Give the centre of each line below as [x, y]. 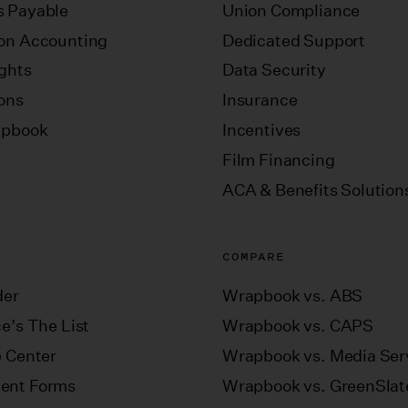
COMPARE [253, 256]
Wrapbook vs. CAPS [297, 326]
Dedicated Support [293, 41]
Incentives [261, 131]
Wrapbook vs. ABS [292, 296]
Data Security [274, 71]
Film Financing [278, 161]
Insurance [260, 101]
